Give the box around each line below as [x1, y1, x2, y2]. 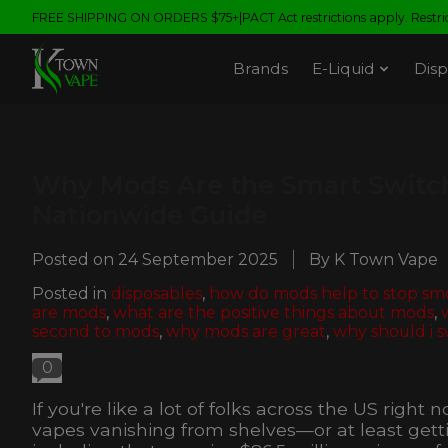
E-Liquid [312, 59, 376, 79]
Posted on [32, 249, 118, 269]
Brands [233, 59, 289, 79]
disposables [111, 283, 202, 303]
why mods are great [166, 321, 326, 341]
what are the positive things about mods [113, 302, 434, 322]
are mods [32, 302, 106, 322]
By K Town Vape [309, 249, 438, 269]
